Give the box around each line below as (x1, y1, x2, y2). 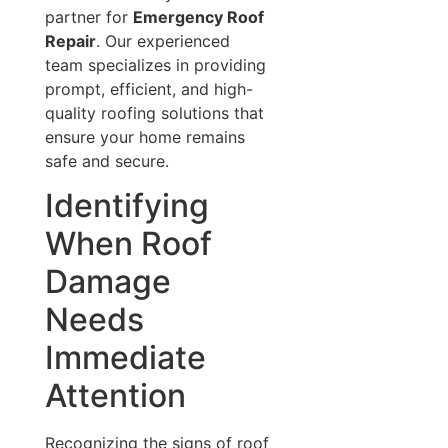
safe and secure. (44, 151, 169, 171)
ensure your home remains (44, 127, 245, 147)
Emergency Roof (132, 7, 264, 27)
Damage (44, 262, 171, 302)
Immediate (44, 338, 206, 378)
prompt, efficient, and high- (44, 79, 253, 99)
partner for (44, 7, 133, 27)
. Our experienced (95, 31, 230, 51)
